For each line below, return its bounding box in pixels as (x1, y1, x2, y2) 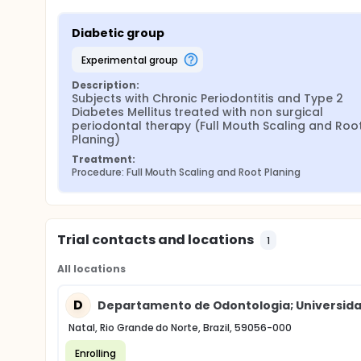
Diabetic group (72, 25, 164, 41)
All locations (57, 262, 126, 276)
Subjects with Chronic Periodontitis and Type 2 (72, 90, 343, 106)
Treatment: (72, 152, 135, 166)
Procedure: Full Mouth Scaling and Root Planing (72, 165, 301, 179)
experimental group (85, 52, 178, 67)
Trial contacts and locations (57, 230, 255, 249)
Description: (72, 78, 139, 92)
